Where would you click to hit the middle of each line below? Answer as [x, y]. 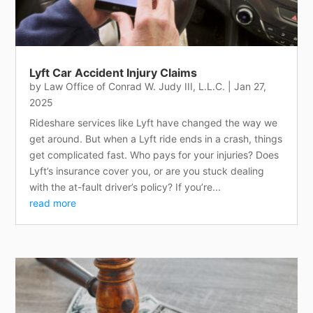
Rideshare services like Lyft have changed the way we [154, 123]
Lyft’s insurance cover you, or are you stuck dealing [147, 171]
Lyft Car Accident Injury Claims [114, 73]
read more [53, 203]
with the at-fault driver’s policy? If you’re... [125, 187]
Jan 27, [250, 87]
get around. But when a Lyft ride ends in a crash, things [156, 139]
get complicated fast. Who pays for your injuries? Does [154, 155]
